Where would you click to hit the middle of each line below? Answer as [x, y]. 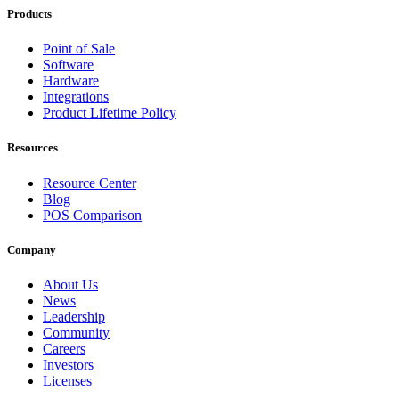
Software [68, 65]
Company [32, 249]
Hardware [71, 81]
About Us [70, 284]
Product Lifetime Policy [110, 113]
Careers [64, 348]
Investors [68, 364]
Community [76, 332]
